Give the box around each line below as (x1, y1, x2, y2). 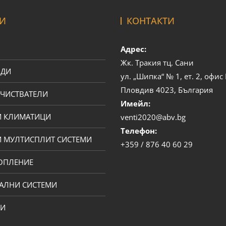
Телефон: (121, 126, 157, 136)
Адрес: (121, 44, 146, 54)
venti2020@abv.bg (121, 112, 186, 123)
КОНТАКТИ (127, 15, 175, 27)
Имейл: (121, 98, 150, 109)
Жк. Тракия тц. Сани (121, 58, 194, 68)
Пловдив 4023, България (121, 85, 213, 95)
